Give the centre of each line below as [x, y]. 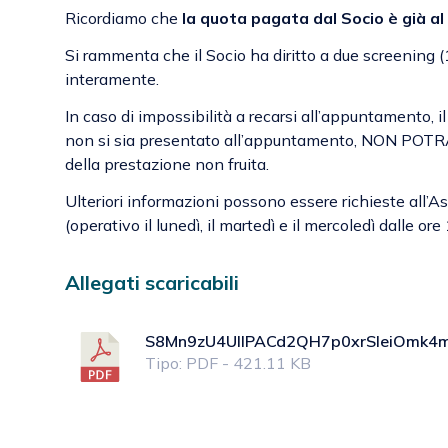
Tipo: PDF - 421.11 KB [227, 363]
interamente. [114, 78]
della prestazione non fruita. [167, 163]
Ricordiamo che [121, 17]
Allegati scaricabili [152, 282]
